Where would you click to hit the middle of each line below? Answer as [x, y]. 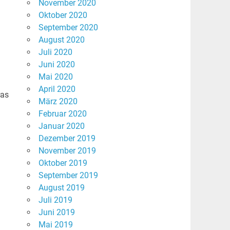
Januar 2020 [61, 126]
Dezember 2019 [67, 139]
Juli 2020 [55, 52]
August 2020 [61, 40]
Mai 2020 [55, 77]
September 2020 [68, 28]
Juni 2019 [56, 213]
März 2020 [58, 102]
